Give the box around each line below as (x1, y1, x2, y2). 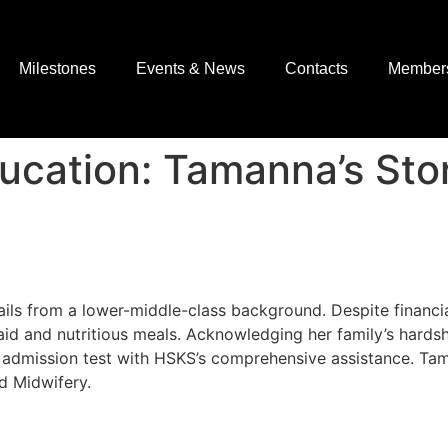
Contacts (284, 60, 348, 77)
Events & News (135, 60, 245, 77)
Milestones (18, 60, 96, 77)
